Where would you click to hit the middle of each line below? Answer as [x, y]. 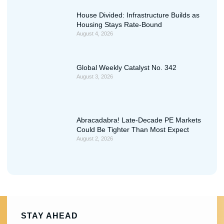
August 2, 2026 [95, 139]
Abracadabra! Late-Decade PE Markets [139, 120]
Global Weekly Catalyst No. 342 [126, 68]
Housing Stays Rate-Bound [119, 25]
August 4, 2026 [95, 34]
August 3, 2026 [95, 77]
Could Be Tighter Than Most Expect [133, 130]
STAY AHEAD [49, 216]
